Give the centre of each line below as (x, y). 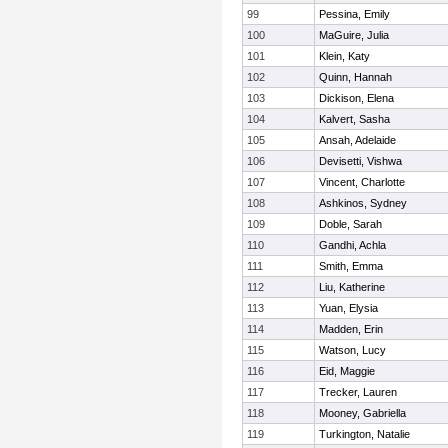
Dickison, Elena (356, 98)
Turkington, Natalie (364, 434)
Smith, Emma (351, 266)
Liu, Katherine (352, 287)
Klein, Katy (344, 56)
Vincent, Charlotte (362, 182)
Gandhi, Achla (352, 245)
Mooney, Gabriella (362, 413)
